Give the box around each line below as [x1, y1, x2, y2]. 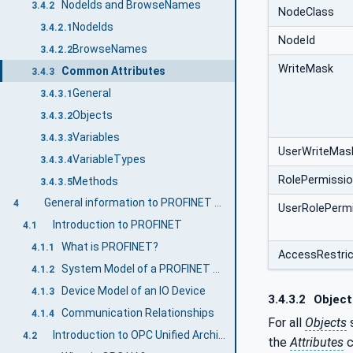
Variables [72, 130, 120, 143]
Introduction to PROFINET [52, 218, 182, 232]
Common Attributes [61, 64, 166, 77]
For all [268, 315, 305, 331]
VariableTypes [72, 152, 146, 165]
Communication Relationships [61, 307, 215, 320]
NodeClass [278, 5, 334, 19]
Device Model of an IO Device [61, 284, 206, 298]
